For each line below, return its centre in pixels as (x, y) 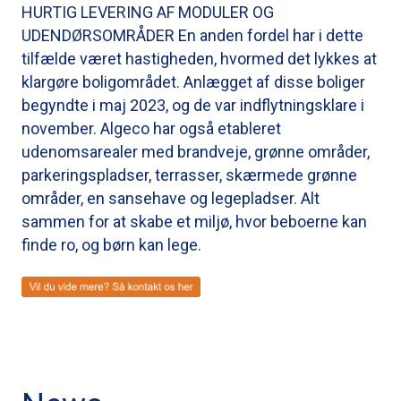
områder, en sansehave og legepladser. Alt (171, 198)
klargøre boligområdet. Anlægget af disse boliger (193, 81)
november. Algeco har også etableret (151, 128)
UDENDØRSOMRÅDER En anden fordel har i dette (192, 35)
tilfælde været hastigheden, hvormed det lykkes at (199, 58)
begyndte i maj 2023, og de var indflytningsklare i (193, 105)
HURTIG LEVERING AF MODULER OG (148, 12)
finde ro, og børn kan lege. (111, 244)
